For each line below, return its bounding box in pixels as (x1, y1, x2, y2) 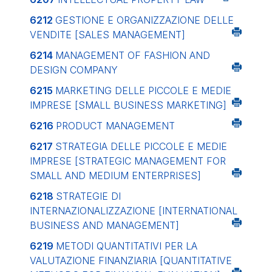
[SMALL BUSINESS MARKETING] (75, 99, 226, 111)
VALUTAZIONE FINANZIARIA (30, 254, 160, 267)
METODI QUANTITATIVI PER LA (56, 240, 197, 252)
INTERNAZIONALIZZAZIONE (30, 205, 158, 217)
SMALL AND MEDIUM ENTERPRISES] (30, 169, 201, 182)
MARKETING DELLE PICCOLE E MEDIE (55, 84, 231, 97)
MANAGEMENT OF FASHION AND (55, 49, 210, 61)
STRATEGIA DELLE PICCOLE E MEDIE (55, 140, 227, 152)
